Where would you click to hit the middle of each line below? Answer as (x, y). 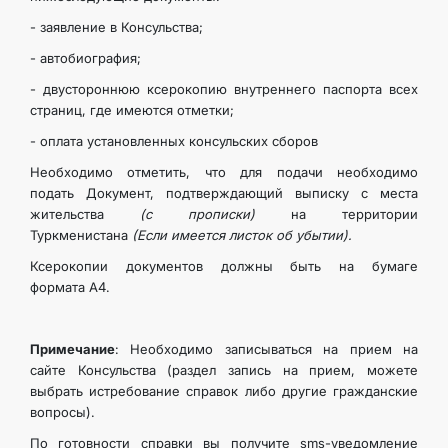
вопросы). (62, 412)
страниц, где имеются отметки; (132, 110)
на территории (336, 214)
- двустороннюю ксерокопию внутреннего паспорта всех (224, 89)
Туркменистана (81, 235)
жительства (85, 214)
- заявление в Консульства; (116, 27)
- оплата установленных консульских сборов (174, 141)
